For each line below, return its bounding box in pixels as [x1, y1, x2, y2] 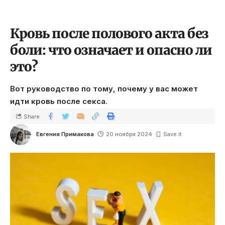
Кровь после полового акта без [10, 25, 208, 42]
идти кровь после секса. [10, 96, 107, 106]
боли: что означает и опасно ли [10, 42, 212, 58]
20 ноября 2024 [105, 130, 152, 138]
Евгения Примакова [36, 130, 94, 138]
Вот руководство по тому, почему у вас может [10, 84, 198, 93]
